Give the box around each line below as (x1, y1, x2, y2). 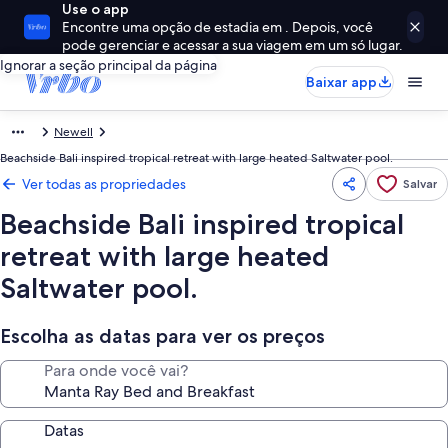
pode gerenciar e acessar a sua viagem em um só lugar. (61, 36, 403, 54)
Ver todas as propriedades (22, 175, 186, 193)
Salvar (403, 176, 437, 191)
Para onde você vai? (44, 360, 188, 381)
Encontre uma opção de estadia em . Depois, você (61, 18, 373, 36)
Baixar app (306, 73, 377, 91)
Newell (54, 124, 93, 140)
